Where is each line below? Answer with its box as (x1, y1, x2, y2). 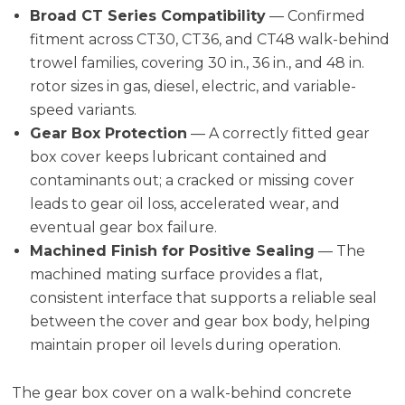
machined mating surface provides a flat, (30, 265, 323, 283)
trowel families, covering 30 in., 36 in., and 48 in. (30, 53, 365, 71)
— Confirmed (266, 6, 366, 24)
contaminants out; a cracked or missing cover (30, 171, 355, 189)
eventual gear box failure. (30, 218, 218, 236)
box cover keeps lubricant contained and (30, 147, 328, 165)
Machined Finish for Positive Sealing (30, 241, 316, 259)
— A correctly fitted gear (187, 124, 371, 142)
